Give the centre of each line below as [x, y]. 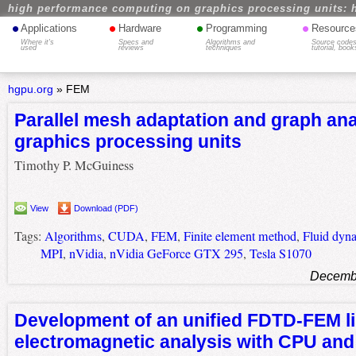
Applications [49, 28]
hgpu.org [30, 89]
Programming [236, 28]
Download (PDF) [106, 209]
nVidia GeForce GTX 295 [176, 254]
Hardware [140, 28]
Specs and [136, 42]
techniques [223, 48]
